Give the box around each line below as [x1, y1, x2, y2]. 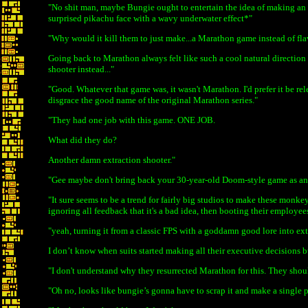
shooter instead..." [48, 64, 114, 74]
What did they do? [48, 135, 117, 145]
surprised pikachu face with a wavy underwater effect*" [48, 13, 252, 23]
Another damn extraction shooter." [48, 155, 175, 165]
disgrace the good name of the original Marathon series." [48, 95, 258, 105]
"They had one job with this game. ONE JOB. [48, 115, 215, 125]
